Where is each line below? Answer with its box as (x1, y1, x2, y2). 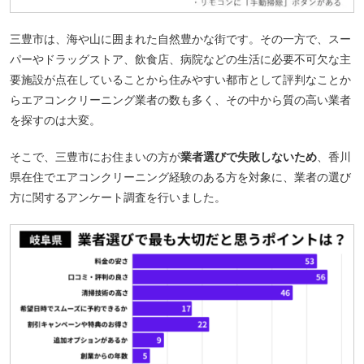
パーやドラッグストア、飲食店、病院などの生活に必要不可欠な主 (10, 52, 351, 66)
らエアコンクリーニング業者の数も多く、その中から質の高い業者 (10, 93, 351, 106)
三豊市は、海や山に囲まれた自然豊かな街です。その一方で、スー (10, 32, 351, 45)
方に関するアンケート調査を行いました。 (10, 190, 226, 204)
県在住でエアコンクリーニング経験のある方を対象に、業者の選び (10, 170, 351, 184)
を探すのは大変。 (10, 113, 101, 127)
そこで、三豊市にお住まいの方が (10, 149, 180, 163)
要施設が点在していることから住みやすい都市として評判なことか (10, 72, 351, 86)
